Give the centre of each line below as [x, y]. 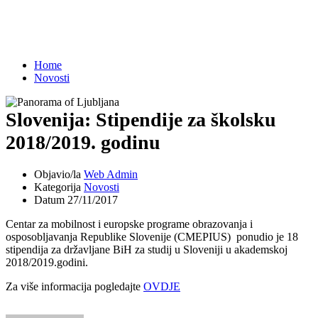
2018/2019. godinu [83, 142]
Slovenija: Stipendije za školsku [141, 119]
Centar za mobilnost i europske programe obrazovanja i [129, 224]
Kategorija [57, 187]
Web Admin [111, 174]
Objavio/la [57, 174]
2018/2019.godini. [47, 262]
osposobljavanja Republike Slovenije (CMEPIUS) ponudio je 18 [152, 236]
